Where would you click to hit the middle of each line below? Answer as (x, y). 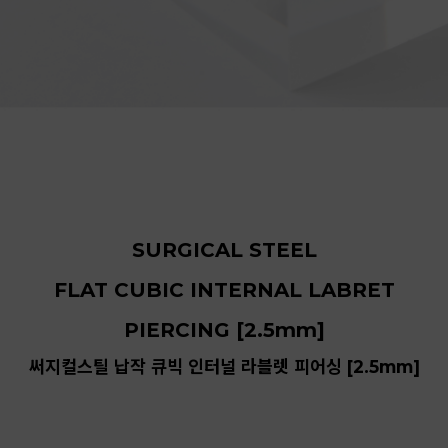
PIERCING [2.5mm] (224, 329)
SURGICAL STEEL (224, 249)
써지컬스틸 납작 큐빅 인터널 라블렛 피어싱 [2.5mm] (224, 366)
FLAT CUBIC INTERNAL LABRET (224, 289)
